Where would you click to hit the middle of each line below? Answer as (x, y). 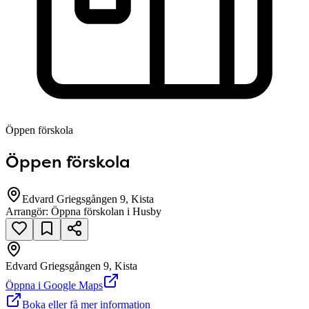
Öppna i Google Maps (54, 286)
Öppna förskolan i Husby (106, 212)
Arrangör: (28, 212)
